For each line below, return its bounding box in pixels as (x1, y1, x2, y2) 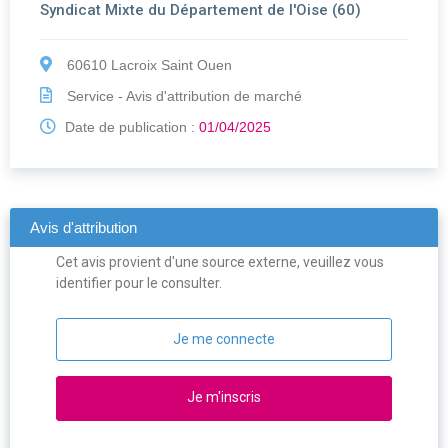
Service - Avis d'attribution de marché (63, 88, 302, 105)
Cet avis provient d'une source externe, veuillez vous (56, 254, 385, 271)
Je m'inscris (186, 389, 261, 406)
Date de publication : (61, 119, 199, 136)
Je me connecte (172, 331, 275, 348)
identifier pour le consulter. (56, 275, 223, 292)
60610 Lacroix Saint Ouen (63, 57, 232, 74)
